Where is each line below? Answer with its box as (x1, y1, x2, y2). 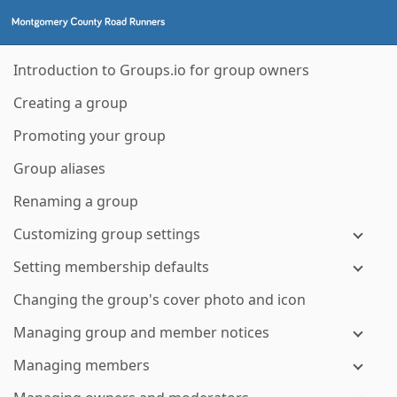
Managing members (13, 355, 150, 375)
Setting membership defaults (13, 257, 209, 276)
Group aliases (13, 159, 105, 178)
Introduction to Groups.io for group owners (13, 60, 309, 80)
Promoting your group (13, 126, 166, 145)
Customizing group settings (13, 224, 200, 244)
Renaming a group (13, 191, 138, 211)
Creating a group (13, 93, 128, 113)
